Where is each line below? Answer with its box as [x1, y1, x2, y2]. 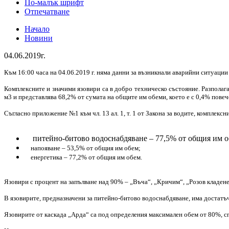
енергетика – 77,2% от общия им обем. [25, 153, 142, 161]
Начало [25, 24, 50, 33]
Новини [25, 33, 53, 42]
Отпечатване [25, 7, 70, 16]
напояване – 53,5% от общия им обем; [25, 144, 141, 152]
